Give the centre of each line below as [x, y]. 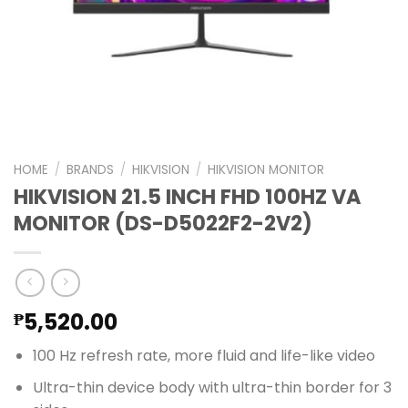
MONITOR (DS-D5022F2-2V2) [163, 223]
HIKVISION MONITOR [266, 169]
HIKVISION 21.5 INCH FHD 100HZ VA [188, 196]
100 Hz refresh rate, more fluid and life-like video [204, 356]
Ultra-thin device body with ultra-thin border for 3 [212, 388]
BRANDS [91, 169]
